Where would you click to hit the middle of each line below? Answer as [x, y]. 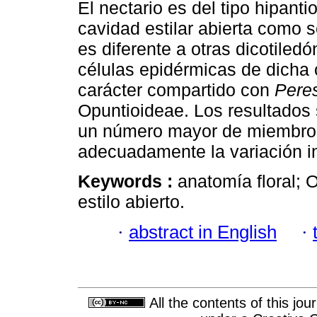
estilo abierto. [131, 202]
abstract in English [203, 232]
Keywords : [128, 181]
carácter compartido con [176, 90]
